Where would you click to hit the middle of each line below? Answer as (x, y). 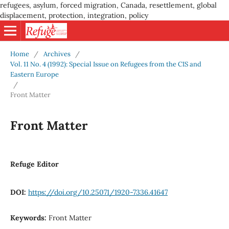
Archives (57, 54)
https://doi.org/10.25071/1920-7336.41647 (98, 192)
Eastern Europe (34, 74)
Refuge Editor (34, 164)
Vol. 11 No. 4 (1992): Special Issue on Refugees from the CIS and (106, 64)
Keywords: (29, 217)
